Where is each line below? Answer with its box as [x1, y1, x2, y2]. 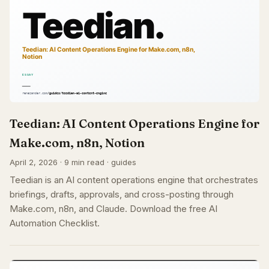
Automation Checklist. [10, 217, 100, 229]
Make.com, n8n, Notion [10, 134, 145, 150]
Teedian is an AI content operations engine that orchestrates [10, 174, 258, 186]
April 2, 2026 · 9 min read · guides [10, 157, 136, 167]
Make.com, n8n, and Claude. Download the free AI [10, 202, 217, 214]
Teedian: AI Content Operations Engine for [10, 115, 259, 131]
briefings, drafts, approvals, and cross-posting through [10, 188, 234, 200]
